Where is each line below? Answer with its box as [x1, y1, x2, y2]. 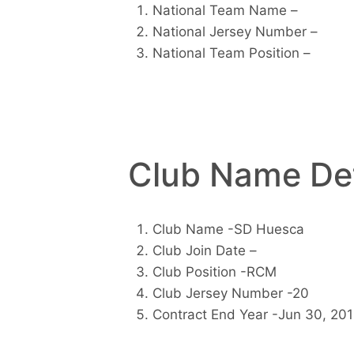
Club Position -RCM [152, 264, 277, 281]
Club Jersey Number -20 [152, 285, 309, 302]
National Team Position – [152, 44, 311, 61]
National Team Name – [152, 2, 298, 18]
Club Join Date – [152, 243, 257, 259]
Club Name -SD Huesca [152, 221, 304, 238]
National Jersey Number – [152, 23, 318, 40]
